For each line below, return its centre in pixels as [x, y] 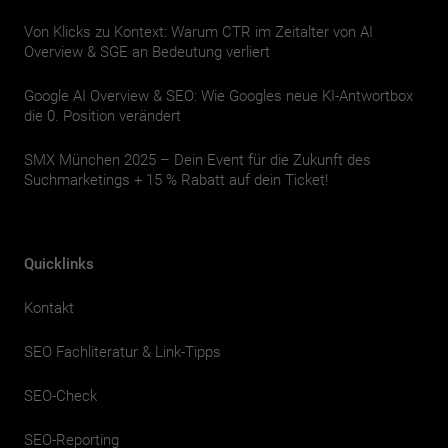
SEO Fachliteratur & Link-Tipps [122, 352]
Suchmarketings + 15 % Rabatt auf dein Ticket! [176, 180]
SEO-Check [60, 396]
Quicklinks [59, 264]
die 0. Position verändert [102, 116]
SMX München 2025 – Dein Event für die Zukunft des [197, 160]
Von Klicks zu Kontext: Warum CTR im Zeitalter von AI [198, 32]
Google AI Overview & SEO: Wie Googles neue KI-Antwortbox [218, 96]
